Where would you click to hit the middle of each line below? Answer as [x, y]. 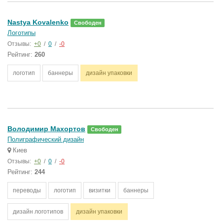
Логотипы [21, 33]
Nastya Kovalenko [38, 22]
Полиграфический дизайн [46, 139]
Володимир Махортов [46, 129]
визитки [100, 190]
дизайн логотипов [38, 212]
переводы [27, 190]
